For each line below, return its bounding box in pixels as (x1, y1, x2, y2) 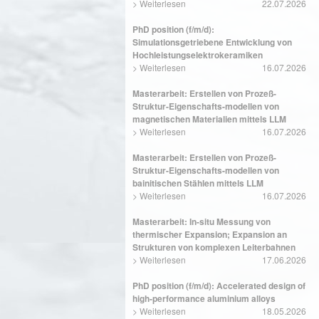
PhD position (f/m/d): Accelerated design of (132, 279, 305, 292)
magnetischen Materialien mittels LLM (132, 113, 286, 125)
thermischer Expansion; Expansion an (132, 228, 287, 241)
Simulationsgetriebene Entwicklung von (132, 36, 292, 48)
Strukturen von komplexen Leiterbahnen (132, 241, 296, 253)
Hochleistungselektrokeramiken (132, 48, 263, 61)
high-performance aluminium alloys (132, 292, 276, 305)
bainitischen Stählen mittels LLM (132, 177, 263, 189)
